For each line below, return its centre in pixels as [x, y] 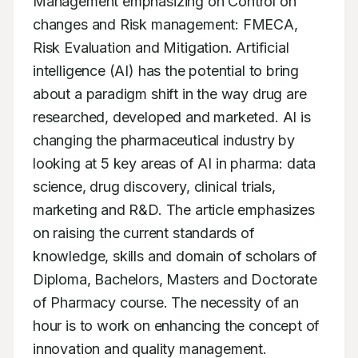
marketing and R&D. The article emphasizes [174, 210]
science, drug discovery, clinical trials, [154, 187]
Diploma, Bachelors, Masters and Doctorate [175, 279]
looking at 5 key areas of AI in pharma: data [175, 163]
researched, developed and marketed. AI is [172, 117]
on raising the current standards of [144, 233]
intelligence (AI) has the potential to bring [166, 71]
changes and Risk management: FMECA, [165, 24]
